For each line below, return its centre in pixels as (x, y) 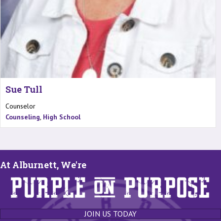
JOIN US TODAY (110, 213)
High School (62, 117)
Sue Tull (24, 89)
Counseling (23, 117)
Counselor (20, 106)
